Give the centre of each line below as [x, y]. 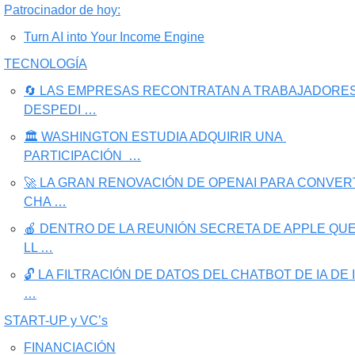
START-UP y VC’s [56, 321]
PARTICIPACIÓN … [82, 156]
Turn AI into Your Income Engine [114, 37]
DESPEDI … [60, 110]
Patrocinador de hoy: [62, 10]
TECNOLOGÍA [46, 64]
